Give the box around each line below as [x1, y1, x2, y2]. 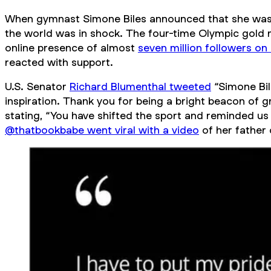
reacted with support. [5, 55, 113, 68]
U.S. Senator [5, 79, 70, 93]
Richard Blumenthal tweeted [70, 79, 211, 93]
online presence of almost [5, 41, 138, 54]
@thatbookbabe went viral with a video [5, 123, 199, 136]
